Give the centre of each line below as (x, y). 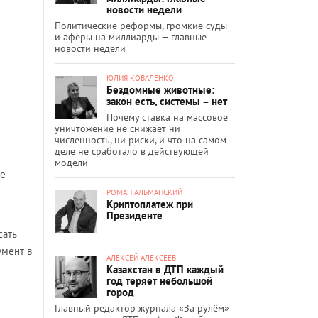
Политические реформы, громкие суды (141, 25)
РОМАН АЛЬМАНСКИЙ (144, 192)
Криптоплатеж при (150, 204)
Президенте (135, 215)
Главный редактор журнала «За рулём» (142, 308)
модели (71, 162)
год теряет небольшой (159, 280)
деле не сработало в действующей (132, 151)
